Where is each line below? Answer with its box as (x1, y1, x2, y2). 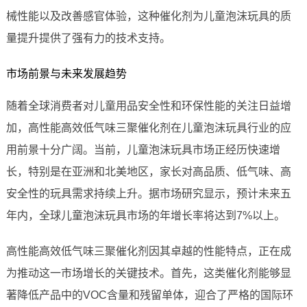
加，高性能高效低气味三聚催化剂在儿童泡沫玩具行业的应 (5, 122, 291, 134)
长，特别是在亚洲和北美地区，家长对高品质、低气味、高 (5, 166, 291, 178)
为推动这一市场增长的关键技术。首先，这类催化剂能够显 (5, 267, 291, 280)
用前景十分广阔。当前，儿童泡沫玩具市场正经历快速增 (5, 144, 280, 156)
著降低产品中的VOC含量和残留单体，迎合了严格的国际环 (5, 289, 293, 302)
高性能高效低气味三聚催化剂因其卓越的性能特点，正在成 (5, 245, 291, 258)
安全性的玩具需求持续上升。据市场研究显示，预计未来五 (5, 188, 291, 200)
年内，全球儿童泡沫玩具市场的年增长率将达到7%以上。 (5, 210, 285, 222)
